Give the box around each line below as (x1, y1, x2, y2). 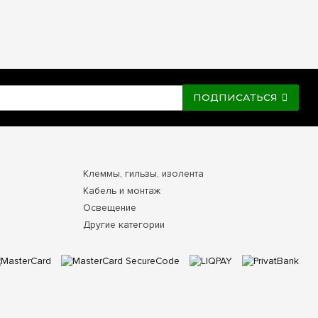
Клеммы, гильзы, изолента (82, 168, 204, 180)
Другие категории (82, 219, 165, 231)
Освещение (82, 202, 136, 214)
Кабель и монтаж (82, 185, 160, 197)
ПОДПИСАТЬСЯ (193, 92, 278, 104)
